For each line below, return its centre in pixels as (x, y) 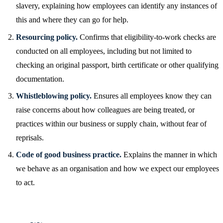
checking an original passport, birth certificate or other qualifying (117, 65)
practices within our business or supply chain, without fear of (111, 123)
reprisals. (30, 137)
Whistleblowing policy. (54, 96)
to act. (25, 183)
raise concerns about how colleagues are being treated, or (105, 110)
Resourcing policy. (47, 37)
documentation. (40, 79)
